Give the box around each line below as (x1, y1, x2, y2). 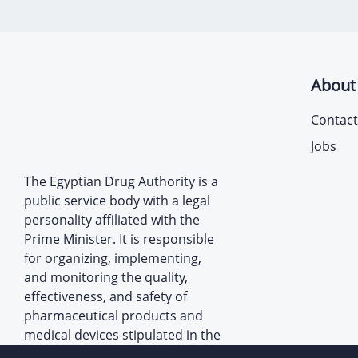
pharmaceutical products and (24, 306, 203, 324)
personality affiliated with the (24, 210, 200, 229)
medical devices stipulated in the (24, 325, 221, 344)
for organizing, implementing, (24, 249, 201, 267)
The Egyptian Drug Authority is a (24, 172, 218, 190)
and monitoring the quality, (24, 268, 188, 286)
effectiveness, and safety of (24, 287, 187, 305)
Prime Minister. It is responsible (24, 229, 214, 248)
